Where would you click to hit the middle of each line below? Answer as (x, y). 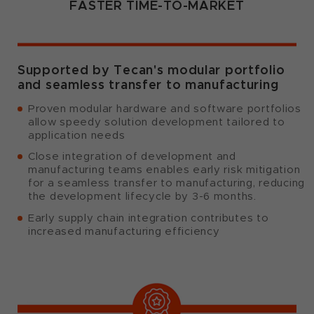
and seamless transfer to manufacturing (148, 85)
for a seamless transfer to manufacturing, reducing (167, 183)
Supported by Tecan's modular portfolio (151, 70)
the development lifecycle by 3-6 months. (142, 197)
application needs (77, 136)
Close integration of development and (132, 157)
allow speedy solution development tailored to (157, 122)
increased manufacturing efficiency (124, 231)
